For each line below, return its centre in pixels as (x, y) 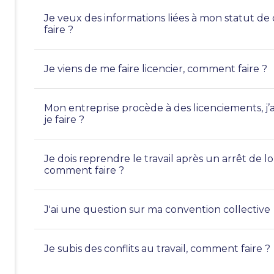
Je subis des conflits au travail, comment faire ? (157, 249)
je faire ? (64, 120)
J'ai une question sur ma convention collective (157, 209)
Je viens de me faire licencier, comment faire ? (156, 69)
